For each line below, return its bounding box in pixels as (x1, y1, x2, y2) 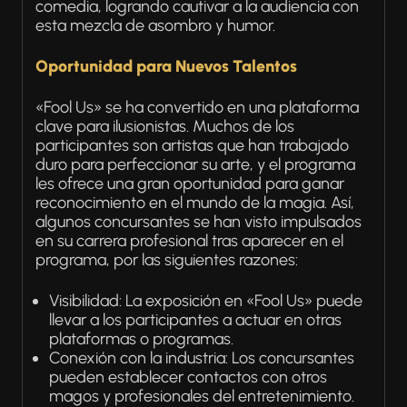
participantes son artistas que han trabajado (35, 135, 349, 155)
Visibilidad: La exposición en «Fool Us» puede (49, 291, 362, 311)
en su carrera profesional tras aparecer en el (35, 231, 343, 251)
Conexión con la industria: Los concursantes (49, 348, 354, 368)
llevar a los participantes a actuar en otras (49, 310, 342, 330)
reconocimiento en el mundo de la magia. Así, (35, 193, 354, 213)
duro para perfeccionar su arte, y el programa (35, 154, 355, 174)
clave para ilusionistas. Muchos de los (35, 116, 294, 136)
